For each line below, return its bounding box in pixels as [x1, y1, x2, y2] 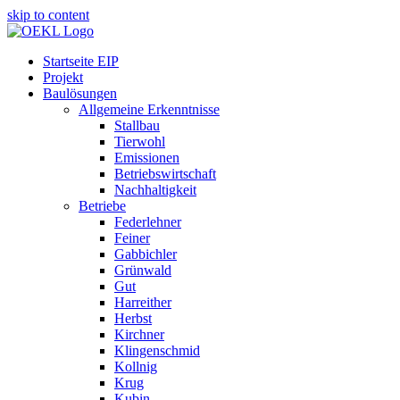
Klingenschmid [114, 343, 200, 358]
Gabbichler [114, 246, 177, 262]
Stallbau [114, 118, 160, 133]
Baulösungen [43, 86, 117, 101]
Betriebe [79, 198, 126, 213]
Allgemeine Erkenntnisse [79, 102, 220, 117]
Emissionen [114, 150, 179, 165]
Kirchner [114, 327, 164, 342]
